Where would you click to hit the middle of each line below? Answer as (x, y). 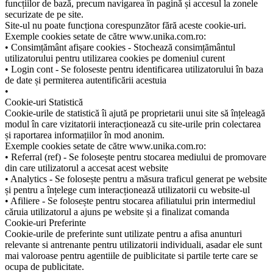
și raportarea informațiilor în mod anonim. (85, 135)
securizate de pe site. (44, 14)
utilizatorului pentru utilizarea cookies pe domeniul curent (115, 58)
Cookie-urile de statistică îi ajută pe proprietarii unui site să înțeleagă (135, 113)
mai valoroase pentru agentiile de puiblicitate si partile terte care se (131, 255)
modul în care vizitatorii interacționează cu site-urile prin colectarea (133, 124)
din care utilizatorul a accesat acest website (87, 168)
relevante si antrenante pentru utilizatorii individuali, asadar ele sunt (133, 244)
